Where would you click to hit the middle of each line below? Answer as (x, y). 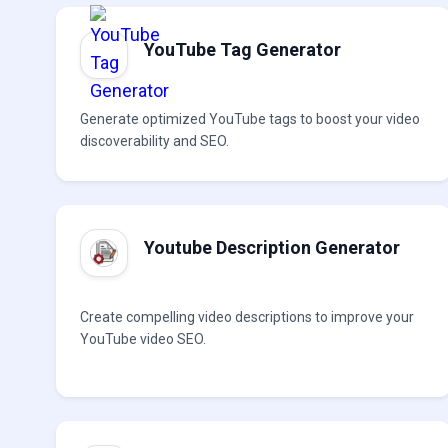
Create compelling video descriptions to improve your (247, 317)
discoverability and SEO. (154, 141)
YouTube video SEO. (143, 339)
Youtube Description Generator (272, 247)
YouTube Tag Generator (242, 49)
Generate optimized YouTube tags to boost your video (250, 119)
